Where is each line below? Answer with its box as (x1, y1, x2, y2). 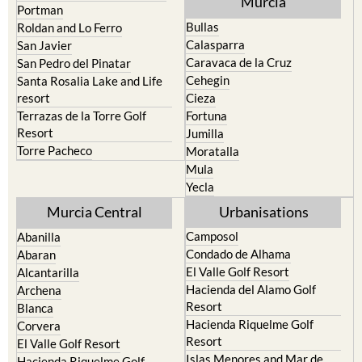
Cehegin (186, 72, 229, 87)
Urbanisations (218, 202, 309, 221)
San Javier (17, 37, 72, 53)
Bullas (186, 19, 219, 34)
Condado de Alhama (186, 246, 291, 261)
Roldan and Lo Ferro (17, 19, 122, 35)
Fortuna (186, 107, 227, 123)
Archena (17, 282, 61, 297)
